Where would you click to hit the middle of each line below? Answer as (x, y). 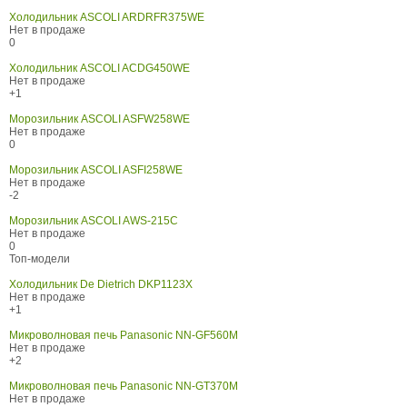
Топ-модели (40, 259)
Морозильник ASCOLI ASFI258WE (96, 170)
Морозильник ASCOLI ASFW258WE (99, 119)
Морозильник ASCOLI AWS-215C (94, 221)
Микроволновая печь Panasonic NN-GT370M (124, 387)
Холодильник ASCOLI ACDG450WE (99, 69)
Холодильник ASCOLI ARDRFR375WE (107, 18)
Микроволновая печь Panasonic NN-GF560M (124, 336)
